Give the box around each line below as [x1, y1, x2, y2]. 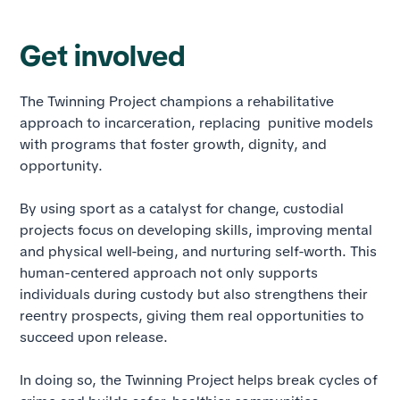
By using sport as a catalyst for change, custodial [20, 199, 345, 218]
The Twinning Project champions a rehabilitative [20, 92, 335, 111]
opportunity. [20, 156, 104, 175]
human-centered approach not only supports [20, 263, 319, 282]
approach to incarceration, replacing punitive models [20, 113, 374, 132]
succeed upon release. [20, 328, 169, 346]
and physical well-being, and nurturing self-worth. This [20, 242, 378, 261]
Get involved [20, 37, 187, 75]
